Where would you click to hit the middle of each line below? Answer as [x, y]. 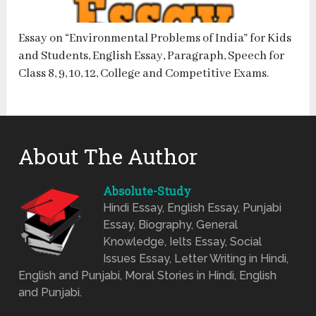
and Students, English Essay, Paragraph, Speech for [152, 56]
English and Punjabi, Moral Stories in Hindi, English [148, 276]
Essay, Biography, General [171, 225]
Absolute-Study [147, 191]
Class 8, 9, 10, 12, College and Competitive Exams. [144, 74]
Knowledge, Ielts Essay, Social [183, 242]
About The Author [108, 157]
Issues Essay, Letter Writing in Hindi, [196, 259]
